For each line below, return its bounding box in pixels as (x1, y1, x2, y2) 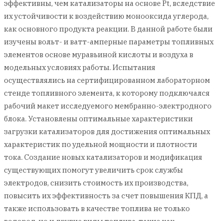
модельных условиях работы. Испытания (4, 63, 155, 72)
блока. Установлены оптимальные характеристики (4, 114, 193, 123)
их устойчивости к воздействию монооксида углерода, (4, 11, 209, 21)
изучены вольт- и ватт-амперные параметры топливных (4, 37, 214, 46)
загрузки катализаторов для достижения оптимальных (4, 127, 210, 136)
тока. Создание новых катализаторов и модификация (4, 152, 202, 162)
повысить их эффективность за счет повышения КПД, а (4, 191, 208, 200)
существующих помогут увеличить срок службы (4, 165, 183, 175)
